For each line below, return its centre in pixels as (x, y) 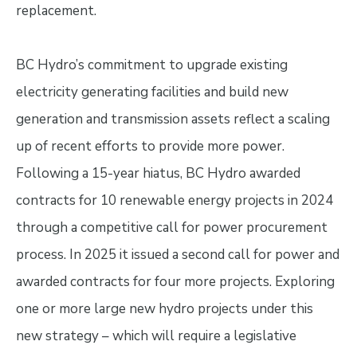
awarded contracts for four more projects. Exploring (175, 281)
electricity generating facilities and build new (152, 92)
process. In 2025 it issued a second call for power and (177, 254)
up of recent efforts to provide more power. (150, 146)
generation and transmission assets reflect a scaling (173, 119)
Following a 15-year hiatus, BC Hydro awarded (158, 173)
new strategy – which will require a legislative (156, 335)
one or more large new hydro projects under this (164, 308)
